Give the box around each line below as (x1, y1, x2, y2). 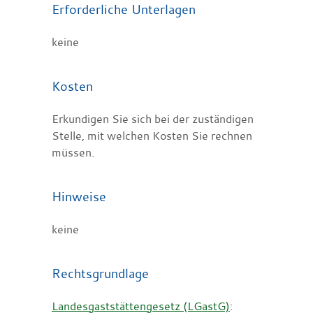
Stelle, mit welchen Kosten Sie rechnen (52, 127, 252, 143)
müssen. (52, 144, 94, 160)
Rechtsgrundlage (52, 264, 149, 282)
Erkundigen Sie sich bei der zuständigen (52, 110, 254, 126)
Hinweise (52, 187, 106, 205)
